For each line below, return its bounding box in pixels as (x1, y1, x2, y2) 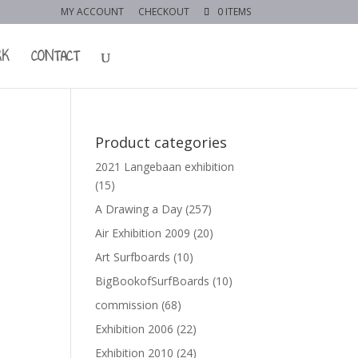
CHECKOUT (137, 5, 189, 18)
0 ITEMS (217, 5, 251, 18)
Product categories (95, 133, 228, 152)
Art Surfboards (95, 249, 171, 265)
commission (95, 297, 159, 312)
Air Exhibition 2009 (95, 225, 191, 241)
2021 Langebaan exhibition (95, 159, 235, 174)
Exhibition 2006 (95, 321, 174, 336)
